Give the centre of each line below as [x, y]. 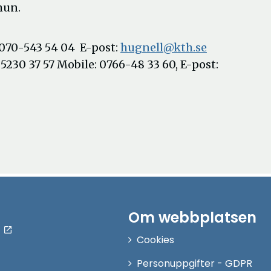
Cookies [156, 240]
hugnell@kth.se [164, 47]
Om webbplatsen [193, 217]
